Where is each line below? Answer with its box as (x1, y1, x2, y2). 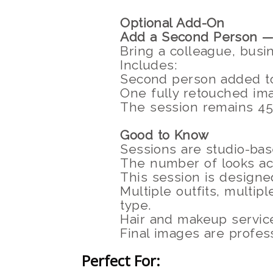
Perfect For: (82, 250, 161, 271)
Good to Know (120, 127, 209, 143)
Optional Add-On (120, 15, 225, 31)
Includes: (120, 57, 178, 73)
